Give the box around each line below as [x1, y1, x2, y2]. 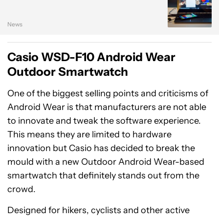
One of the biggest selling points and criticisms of [7, 88, 208, 99]
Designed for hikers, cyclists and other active [7, 205, 190, 216]
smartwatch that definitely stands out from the [7, 170, 199, 181]
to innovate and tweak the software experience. [7, 115, 201, 126]
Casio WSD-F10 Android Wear [7, 50, 175, 64]
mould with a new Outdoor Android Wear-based [7, 156, 204, 167]
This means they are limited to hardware [7, 129, 172, 140]
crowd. [7, 184, 36, 195]
